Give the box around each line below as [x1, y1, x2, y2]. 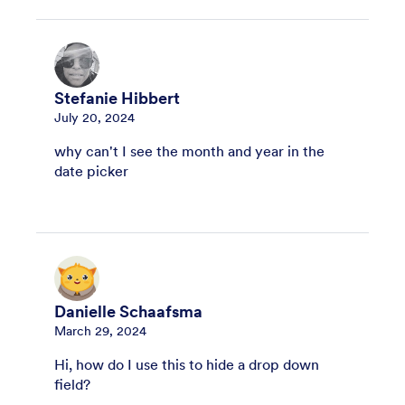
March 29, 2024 [54, 322, 146, 339]
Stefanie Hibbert [54, 88, 180, 108]
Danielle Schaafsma [54, 301, 202, 322]
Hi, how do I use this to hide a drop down [54, 354, 319, 373]
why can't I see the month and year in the [54, 141, 325, 160]
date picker [54, 161, 128, 180]
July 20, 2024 [54, 108, 135, 126]
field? [54, 374, 90, 393]
